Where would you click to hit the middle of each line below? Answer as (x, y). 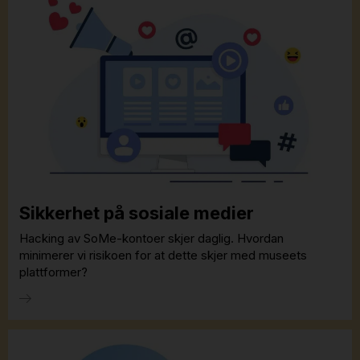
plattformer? (53, 272)
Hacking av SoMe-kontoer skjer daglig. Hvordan (151, 238)
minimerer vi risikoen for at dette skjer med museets (163, 255)
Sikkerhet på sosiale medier (137, 213)
